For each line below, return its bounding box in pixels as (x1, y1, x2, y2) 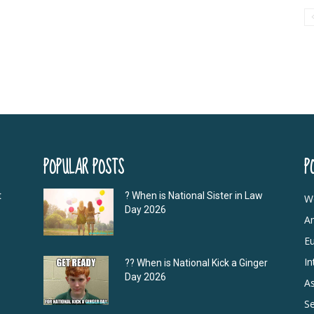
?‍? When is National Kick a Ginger (125, 257, 268, 269)
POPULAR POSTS (43, 152, 124, 184)
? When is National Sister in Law (125, 190, 263, 202)
